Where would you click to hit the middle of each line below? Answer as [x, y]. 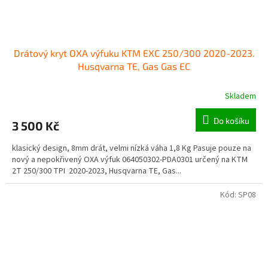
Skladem [240, 97]
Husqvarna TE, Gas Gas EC [134, 66]
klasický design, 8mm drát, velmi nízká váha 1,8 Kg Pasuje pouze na [132, 149]
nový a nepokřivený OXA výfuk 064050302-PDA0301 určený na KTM [130, 160]
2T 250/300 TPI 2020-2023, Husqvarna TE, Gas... [97, 171]
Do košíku [232, 121]
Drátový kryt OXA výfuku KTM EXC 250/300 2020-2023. [134, 53]
